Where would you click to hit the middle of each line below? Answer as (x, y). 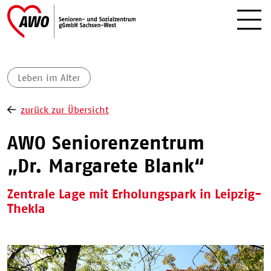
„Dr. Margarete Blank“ (106, 165)
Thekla (26, 208)
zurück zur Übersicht (65, 109)
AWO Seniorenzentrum (106, 142)
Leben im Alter (49, 77)
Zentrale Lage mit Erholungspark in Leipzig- (134, 194)
